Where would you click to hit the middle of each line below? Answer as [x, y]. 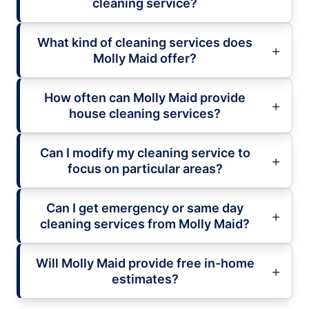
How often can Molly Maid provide [145, 97]
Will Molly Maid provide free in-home [145, 263]
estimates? [145, 279]
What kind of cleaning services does [145, 42]
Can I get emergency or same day [145, 208]
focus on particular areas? [145, 168]
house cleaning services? [145, 113]
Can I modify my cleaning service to [145, 152]
